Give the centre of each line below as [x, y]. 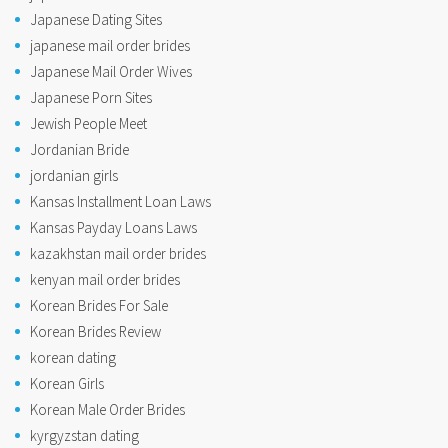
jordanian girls [74, 175]
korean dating [73, 357]
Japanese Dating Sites [96, 19]
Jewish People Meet [88, 123]
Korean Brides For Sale [99, 305]
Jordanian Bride [79, 149]
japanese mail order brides [110, 45]
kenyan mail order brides [105, 279]
